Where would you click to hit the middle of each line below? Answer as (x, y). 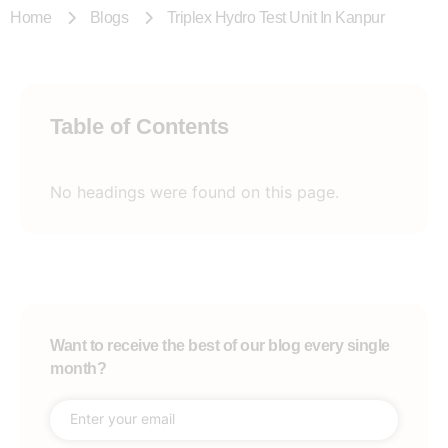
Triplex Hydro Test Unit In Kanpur (275, 18)
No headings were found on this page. (194, 192)
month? (78, 369)
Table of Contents (139, 127)
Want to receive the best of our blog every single (220, 346)
